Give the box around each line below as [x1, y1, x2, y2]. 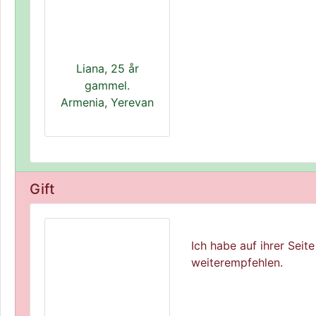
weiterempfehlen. [191, 255, 283, 269]
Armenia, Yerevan [61, 95, 154, 109]
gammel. [85, 78, 130, 92]
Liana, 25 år [75, 61, 139, 75]
